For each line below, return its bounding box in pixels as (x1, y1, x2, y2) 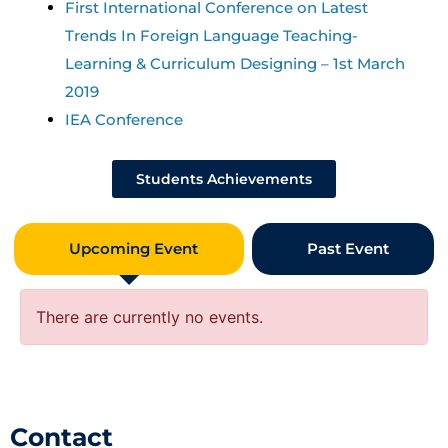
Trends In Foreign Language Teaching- (65, 25, 358, 45)
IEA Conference (65, 109, 183, 129)
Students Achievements (136, 169, 312, 188)
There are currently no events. (36, 306, 263, 327)
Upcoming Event (69, 238, 199, 258)
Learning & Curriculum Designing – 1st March (65, 53, 405, 73)
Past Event (306, 238, 389, 258)
